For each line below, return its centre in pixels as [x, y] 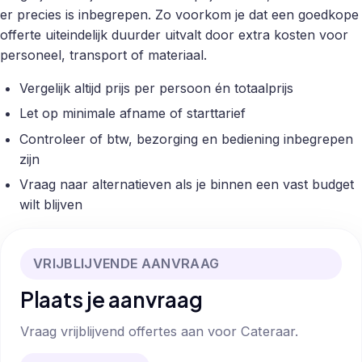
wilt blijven [51, 204]
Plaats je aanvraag [112, 300]
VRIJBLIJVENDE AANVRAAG [126, 264]
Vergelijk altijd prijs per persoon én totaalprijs [156, 88]
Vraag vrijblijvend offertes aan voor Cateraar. [159, 331]
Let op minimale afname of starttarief [133, 114]
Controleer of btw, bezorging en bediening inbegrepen [186, 139]
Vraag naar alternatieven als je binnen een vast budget [187, 184]
